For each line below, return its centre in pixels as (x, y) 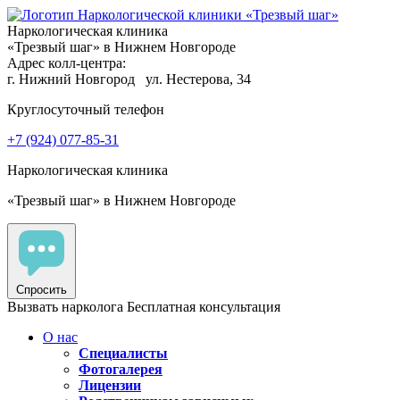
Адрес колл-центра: (67, 63)
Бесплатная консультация (204, 307)
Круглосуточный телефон (86, 109)
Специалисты (123, 353)
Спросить (42, 290)
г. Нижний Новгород (75, 79)
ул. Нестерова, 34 (198, 79)
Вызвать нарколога (65, 307)
